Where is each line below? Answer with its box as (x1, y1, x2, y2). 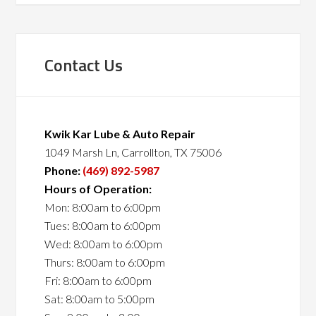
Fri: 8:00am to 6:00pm (44, 274, 152, 287)
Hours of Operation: (44, 182, 152, 195)
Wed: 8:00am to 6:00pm (44, 237, 163, 250)
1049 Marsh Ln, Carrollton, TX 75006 (44, 145, 222, 159)
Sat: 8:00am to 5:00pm (44, 292, 155, 305)
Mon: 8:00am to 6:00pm (44, 200, 162, 214)
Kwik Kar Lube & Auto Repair (44, 127, 196, 140)
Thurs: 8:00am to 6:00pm (44, 255, 166, 269)
